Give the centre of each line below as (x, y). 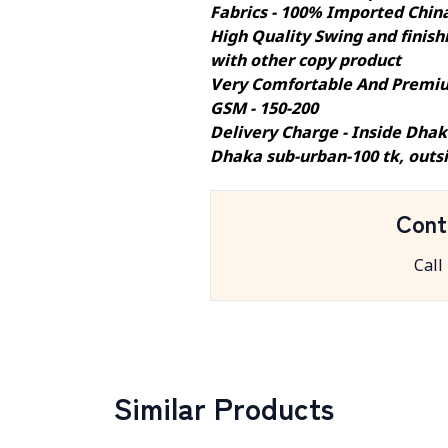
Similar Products (224, 406)
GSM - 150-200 (264, 110)
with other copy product (305, 62)
